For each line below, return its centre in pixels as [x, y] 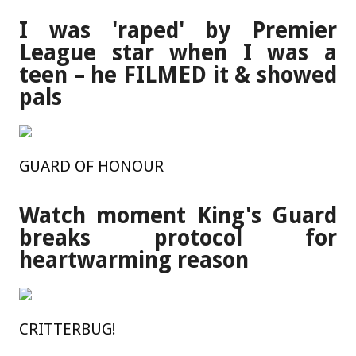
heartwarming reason [134, 261]
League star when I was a [178, 52]
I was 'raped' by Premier [178, 30]
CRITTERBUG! [68, 329]
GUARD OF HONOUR [91, 166]
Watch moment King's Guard [178, 216]
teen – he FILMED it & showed [178, 75]
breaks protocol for [178, 238]
